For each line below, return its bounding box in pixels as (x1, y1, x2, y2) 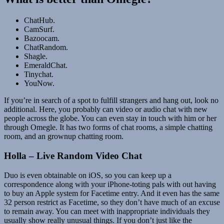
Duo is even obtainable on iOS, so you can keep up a (4, 170, 171, 179)
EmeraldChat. (24, 61, 67, 70)
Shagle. (24, 52, 47, 61)
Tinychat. (24, 70, 53, 79)
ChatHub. (24, 16, 55, 25)
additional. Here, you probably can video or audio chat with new (4, 105, 207, 114)
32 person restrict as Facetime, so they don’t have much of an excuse (4, 197, 220, 206)
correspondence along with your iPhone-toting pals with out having (4, 179, 216, 188)
